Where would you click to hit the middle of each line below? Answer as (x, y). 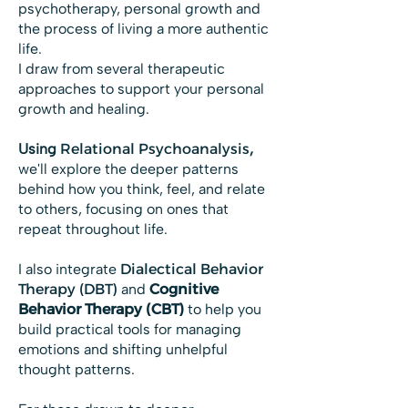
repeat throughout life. (93, 229)
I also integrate (67, 269)
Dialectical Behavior (192, 269)
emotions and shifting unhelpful (123, 349)
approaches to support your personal (141, 89)
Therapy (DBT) (70, 289)
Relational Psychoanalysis (155, 149)
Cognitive (184, 289)
